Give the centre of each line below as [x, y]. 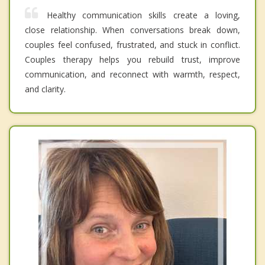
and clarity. [45, 89]
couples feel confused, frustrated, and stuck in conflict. [132, 45]
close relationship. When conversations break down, [132, 30]
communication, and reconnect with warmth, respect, [132, 75]
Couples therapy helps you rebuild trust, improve [132, 60]
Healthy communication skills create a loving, [143, 15]
